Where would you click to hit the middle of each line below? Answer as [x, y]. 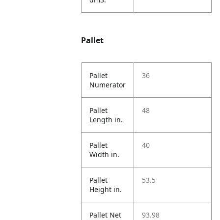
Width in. [105, 154]
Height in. [106, 189]
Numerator [108, 85]
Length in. [106, 120]
